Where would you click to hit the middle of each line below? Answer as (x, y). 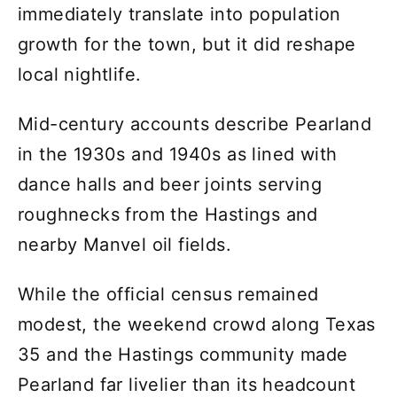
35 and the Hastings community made (183, 354)
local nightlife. (80, 74)
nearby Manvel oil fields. (125, 244)
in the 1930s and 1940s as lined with (178, 154)
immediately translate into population (179, 14)
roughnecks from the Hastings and (168, 214)
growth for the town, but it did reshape (187, 44)
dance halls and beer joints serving (170, 184)
